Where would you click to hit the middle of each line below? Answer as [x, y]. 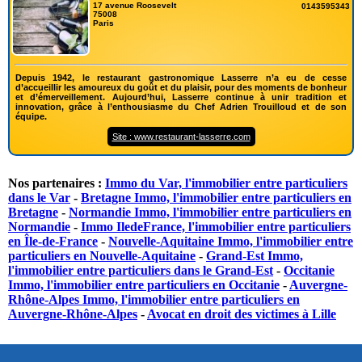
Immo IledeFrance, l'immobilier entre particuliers [216, 227]
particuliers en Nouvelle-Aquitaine [102, 256]
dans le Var [39, 198]
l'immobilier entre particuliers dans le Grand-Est [141, 271]
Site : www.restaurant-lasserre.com [181, 137]
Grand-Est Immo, [255, 256]
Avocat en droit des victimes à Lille [242, 314]
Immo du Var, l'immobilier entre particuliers [226, 183]
